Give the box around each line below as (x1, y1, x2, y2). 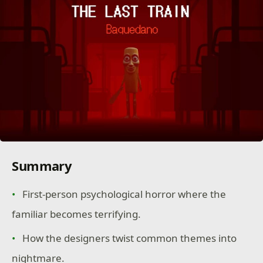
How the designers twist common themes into (22, 231, 237, 245)
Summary (12, 156, 72, 174)
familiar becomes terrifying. (12, 207, 141, 221)
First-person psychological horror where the (22, 187, 227, 201)
